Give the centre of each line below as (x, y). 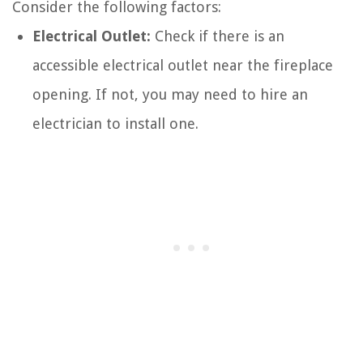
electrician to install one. (115, 123)
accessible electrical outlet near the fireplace (183, 65)
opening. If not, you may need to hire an (170, 94)
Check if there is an (218, 36)
